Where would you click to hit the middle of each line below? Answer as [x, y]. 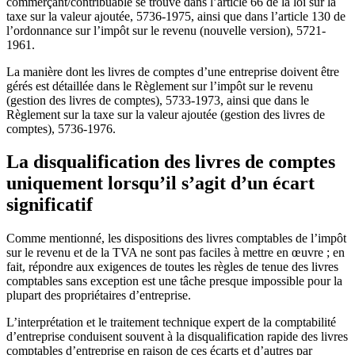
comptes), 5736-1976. [61, 128]
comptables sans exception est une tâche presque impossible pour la [174, 281]
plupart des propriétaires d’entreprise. [99, 296]
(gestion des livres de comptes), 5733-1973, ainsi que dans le [158, 100]
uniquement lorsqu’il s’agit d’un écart [160, 183]
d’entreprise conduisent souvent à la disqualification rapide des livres [177, 337]
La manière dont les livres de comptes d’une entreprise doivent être [173, 71]
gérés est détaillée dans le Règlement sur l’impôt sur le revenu [160, 86]
